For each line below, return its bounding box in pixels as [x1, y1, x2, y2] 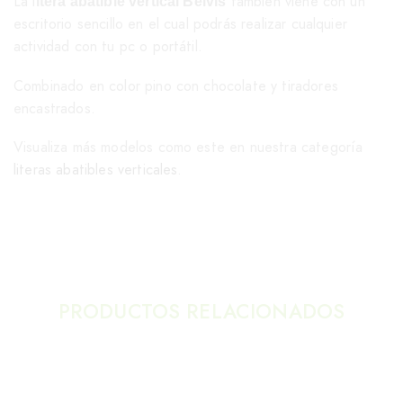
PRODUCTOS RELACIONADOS [58, 297, 345, 327]
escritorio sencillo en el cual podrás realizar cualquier [13, 13, 347, 35]
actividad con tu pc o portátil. [13, 36, 202, 58]
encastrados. [13, 97, 95, 119]
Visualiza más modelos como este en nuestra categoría [13, 137, 363, 158]
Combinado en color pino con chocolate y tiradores [13, 75, 338, 96]
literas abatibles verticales [13, 159, 178, 181]
